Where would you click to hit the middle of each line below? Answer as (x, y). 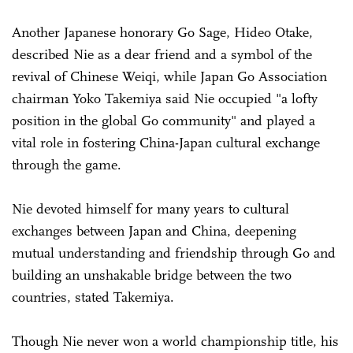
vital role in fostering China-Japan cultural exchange (166, 143)
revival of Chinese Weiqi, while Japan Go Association (169, 77)
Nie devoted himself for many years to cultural (150, 209)
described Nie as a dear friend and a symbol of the (162, 55)
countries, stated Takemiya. (95, 297)
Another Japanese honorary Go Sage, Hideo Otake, (162, 33)
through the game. (69, 165)
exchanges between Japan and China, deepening (154, 231)
